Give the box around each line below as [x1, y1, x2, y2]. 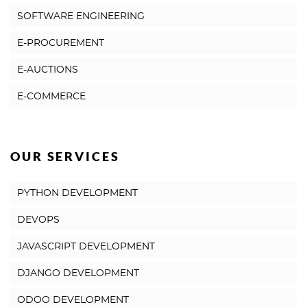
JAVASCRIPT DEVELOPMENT [17, 242, 155, 251]
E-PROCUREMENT [17, 38, 104, 48]
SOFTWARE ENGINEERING [17, 12, 145, 21]
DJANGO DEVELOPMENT [17, 269, 139, 278]
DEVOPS [17, 215, 60, 225]
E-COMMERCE [17, 92, 86, 101]
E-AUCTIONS [17, 65, 78, 75]
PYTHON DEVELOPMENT [17, 188, 138, 198]
